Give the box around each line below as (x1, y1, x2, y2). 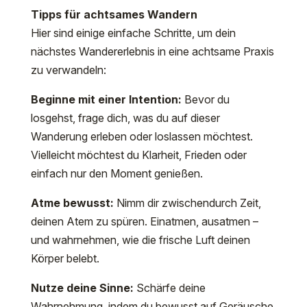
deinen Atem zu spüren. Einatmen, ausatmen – (30, 214, 258, 228)
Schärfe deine (133, 281, 206, 295)
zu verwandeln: (30, 63, 106, 77)
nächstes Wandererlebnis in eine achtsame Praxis (30, 45, 274, 58)
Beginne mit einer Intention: (30, 93, 182, 106)
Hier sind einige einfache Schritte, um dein (30, 26, 236, 40)
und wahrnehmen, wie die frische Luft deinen (30, 233, 250, 247)
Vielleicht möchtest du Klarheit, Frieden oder (30, 148, 247, 162)
